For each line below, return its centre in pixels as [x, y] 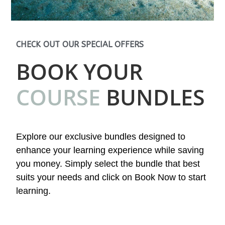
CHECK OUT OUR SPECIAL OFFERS [80, 44]
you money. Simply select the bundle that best [108, 163]
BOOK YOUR [80, 71]
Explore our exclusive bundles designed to [101, 136]
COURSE [59, 97]
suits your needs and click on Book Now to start [111, 177]
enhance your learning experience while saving [110, 150]
